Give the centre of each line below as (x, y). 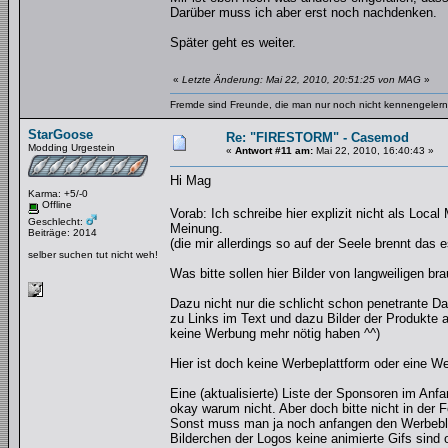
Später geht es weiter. (233, 42)
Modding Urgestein (71, 147)
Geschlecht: (57, 221)
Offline (55, 204)
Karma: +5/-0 (58, 193)
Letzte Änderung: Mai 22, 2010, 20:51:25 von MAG (301, 79)
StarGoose (60, 134)
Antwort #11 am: (274, 150)
